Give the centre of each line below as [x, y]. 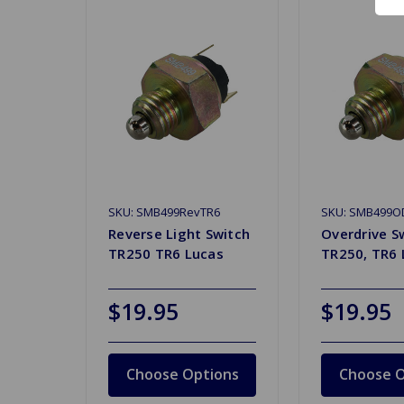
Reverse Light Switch [179, 233]
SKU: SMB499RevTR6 [164, 211]
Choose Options [182, 374]
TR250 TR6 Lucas [166, 253]
